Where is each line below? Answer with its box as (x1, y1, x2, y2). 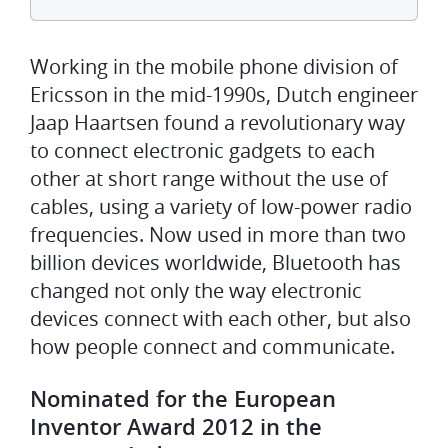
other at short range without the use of (30, 165, 388, 192)
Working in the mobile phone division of (30, 53, 398, 80)
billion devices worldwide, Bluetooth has (30, 249, 401, 276)
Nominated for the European (30, 384, 336, 414)
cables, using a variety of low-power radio (30, 193, 412, 220)
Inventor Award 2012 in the (30, 412, 322, 442)
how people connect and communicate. (30, 333, 395, 360)
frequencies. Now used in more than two (30, 221, 406, 248)
